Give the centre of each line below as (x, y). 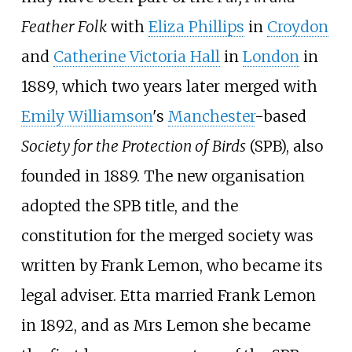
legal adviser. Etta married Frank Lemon (168, 295)
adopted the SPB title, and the (129, 205)
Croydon (297, 26)
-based (280, 116)
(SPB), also (284, 146)
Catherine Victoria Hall (136, 56)
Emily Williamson (86, 116)
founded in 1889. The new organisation (163, 176)
